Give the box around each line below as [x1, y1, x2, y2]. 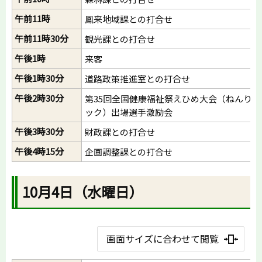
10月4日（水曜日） [22, 181, 144, 202]
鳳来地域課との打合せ [85, 13, 173, 26]
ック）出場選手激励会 [85, 106, 173, 119]
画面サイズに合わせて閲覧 [106, 231, 219, 246]
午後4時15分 [15, 145, 64, 158]
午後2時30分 [15, 92, 64, 105]
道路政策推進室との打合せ [85, 73, 190, 85]
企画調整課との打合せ [85, 146, 173, 158]
